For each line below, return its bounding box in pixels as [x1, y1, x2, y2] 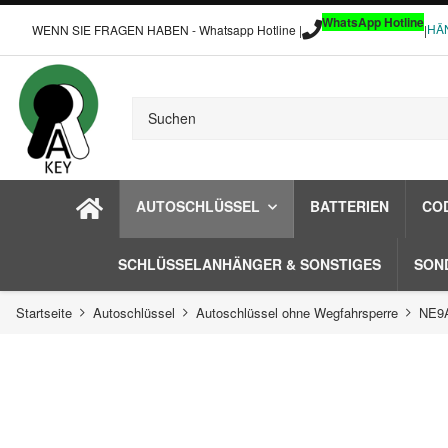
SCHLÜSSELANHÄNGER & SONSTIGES [118, 254, 381, 274]
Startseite [16, 303, 72, 322]
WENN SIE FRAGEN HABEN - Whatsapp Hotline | [32, 21, 302, 38]
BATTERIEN [309, 196, 389, 216]
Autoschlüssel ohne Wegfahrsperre [196, 303, 398, 322]
